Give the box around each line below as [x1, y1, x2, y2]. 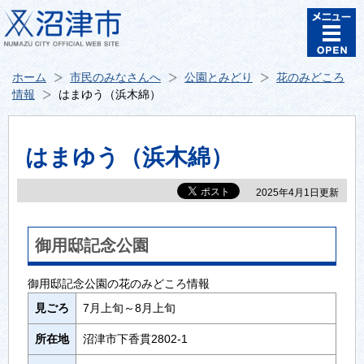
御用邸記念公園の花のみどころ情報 [27, 276, 210, 290]
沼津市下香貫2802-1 [82, 331, 188, 345]
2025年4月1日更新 [256, 187, 339, 198]
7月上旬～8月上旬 [82, 301, 175, 314]
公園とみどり [184, 71, 253, 84]
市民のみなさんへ [70, 71, 161, 84]
